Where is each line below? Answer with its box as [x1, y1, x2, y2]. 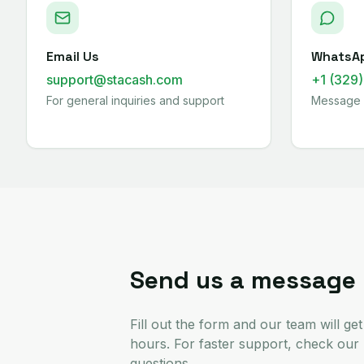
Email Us [46, 48, 99, 65]
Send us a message [130, 264, 356, 296]
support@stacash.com [46, 71, 183, 88]
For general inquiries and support [46, 93, 224, 107]
